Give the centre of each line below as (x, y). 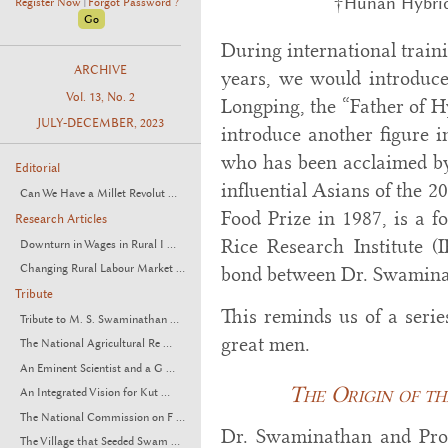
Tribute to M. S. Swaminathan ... (99, 319)
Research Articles (61, 218)
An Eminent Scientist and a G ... (97, 368)
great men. (265, 345)
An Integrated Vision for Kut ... (95, 393)
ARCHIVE (100, 70)
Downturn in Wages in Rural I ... (98, 244)
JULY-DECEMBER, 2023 (100, 123)
